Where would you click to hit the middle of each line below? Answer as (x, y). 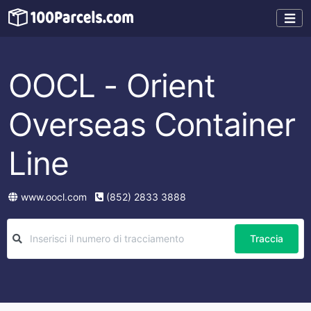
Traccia (267, 239)
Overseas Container (152, 124)
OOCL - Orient (112, 85)
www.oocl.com (54, 196)
